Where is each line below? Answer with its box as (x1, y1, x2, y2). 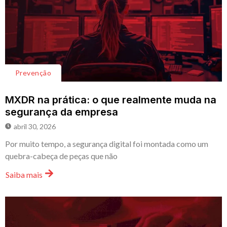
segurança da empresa (5, 105, 121, 118)
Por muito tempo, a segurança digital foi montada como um (5, 138, 208, 148)
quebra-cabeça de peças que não (5, 150, 118, 161)
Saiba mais (6, 170, 43, 180)
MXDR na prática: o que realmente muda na (5, 93, 216, 106)
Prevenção (15, 68, 52, 77)
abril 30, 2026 (14, 122, 56, 131)
